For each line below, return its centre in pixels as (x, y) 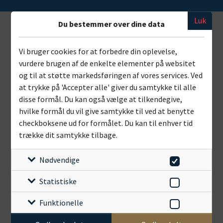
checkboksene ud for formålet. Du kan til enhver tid (106, 123)
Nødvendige (60, 160)
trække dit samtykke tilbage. (68, 135)
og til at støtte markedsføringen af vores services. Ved (111, 75)
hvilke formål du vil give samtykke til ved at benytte (107, 111)
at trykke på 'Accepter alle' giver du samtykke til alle (108, 87)
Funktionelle (61, 202)
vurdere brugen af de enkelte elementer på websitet (108, 63)
